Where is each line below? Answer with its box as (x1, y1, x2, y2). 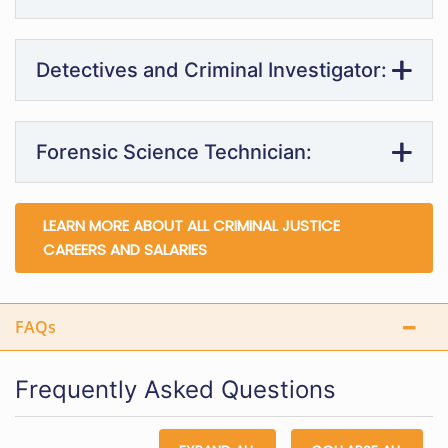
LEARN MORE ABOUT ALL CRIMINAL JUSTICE (43, 214, 340, 236)
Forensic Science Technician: (36, 139, 312, 164)
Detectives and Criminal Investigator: (36, 57, 387, 82)
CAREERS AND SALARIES (43, 238, 207, 260)
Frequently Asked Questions (15, 374, 336, 404)
